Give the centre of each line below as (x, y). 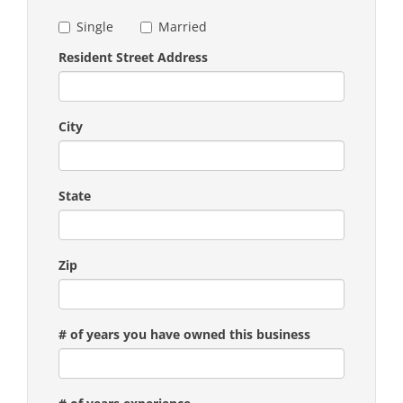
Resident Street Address (133, 57)
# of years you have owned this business (184, 334)
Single (95, 26)
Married (183, 26)
